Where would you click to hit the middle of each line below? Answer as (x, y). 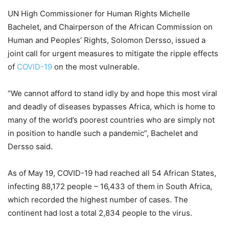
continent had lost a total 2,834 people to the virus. (100, 213)
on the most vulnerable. (96, 66)
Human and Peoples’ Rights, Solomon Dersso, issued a (107, 40)
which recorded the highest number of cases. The (98, 199)
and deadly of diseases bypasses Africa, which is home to (111, 106)
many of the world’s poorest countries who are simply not (111, 120)
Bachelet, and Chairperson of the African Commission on (110, 27)
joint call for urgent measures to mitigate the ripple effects (113, 53)
